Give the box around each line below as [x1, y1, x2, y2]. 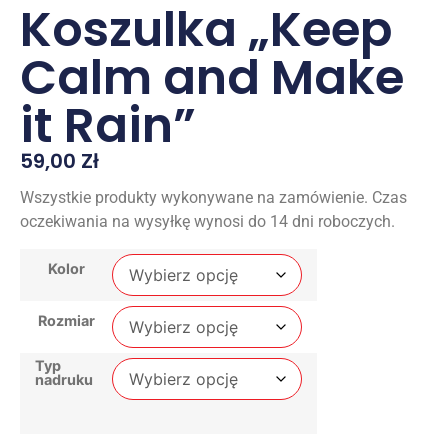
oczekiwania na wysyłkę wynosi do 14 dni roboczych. [20, 212, 395, 232]
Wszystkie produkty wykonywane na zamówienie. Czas [20, 188, 407, 208]
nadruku [35, 370, 93, 388]
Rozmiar [37, 311, 95, 329]
